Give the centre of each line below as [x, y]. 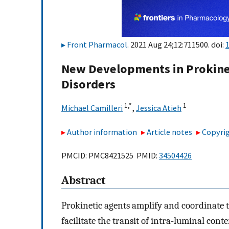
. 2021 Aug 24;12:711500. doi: [176, 44]
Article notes [170, 132]
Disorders [88, 84]
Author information [102, 132]
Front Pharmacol [97, 44]
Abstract [83, 181]
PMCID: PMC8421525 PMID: [110, 156]
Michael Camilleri [92, 108]
